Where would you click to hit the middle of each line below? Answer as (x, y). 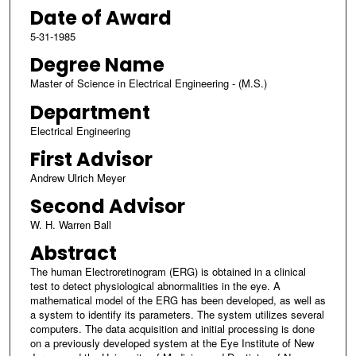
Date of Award (101, 18)
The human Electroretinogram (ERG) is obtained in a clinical (168, 271)
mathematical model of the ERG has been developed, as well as (178, 300)
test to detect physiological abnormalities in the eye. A (155, 285)
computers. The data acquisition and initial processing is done (172, 328)
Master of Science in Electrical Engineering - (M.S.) (148, 83)
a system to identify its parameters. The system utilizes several (177, 314)
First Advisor (91, 159)
